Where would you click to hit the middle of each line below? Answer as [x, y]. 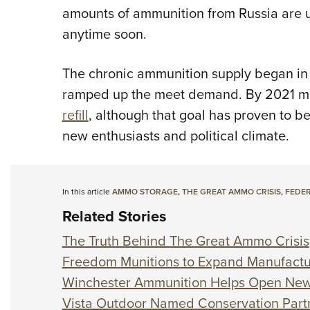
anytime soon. [104, 34]
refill [75, 115]
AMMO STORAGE [145, 192]
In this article [87, 192]
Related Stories [114, 217]
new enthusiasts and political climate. [175, 136]
